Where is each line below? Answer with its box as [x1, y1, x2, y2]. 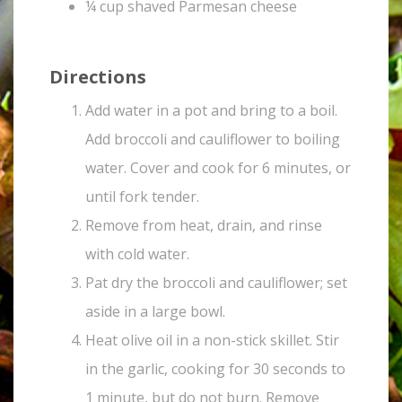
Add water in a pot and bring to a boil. [85, 100, 337, 120]
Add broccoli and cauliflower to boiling [85, 129, 340, 149]
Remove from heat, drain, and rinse [85, 215, 322, 235]
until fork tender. [85, 187, 199, 206]
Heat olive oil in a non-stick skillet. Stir [85, 330, 339, 350]
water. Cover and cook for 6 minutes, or [85, 158, 351, 178]
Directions [49, 65, 146, 89]
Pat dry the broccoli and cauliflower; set [85, 273, 347, 293]
